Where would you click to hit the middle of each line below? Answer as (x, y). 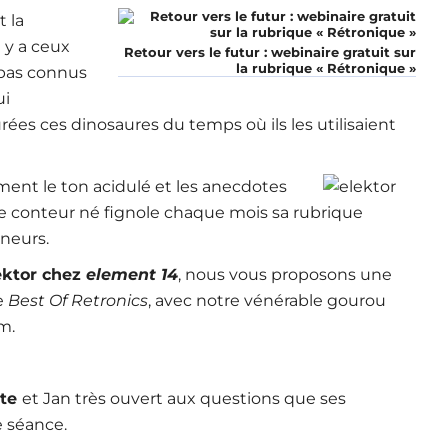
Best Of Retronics (77, 300)
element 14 (131, 274)
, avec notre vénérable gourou (266, 300)
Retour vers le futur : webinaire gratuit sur (269, 52)
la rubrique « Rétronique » (325, 68)
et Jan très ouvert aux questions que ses (183, 398)
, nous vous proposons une (284, 274)
